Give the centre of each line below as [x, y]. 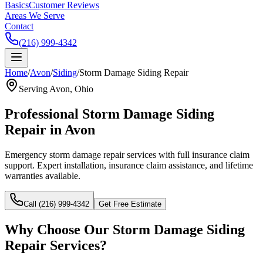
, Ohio [82, 89]
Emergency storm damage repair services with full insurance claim [127, 154]
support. [20, 165]
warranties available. [43, 176]
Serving [34, 89]
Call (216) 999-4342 [56, 204]
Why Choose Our [59, 229]
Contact [19, 26]
